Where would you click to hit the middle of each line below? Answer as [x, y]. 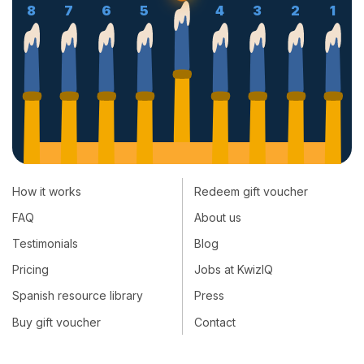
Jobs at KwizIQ [234, 270]
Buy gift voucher [56, 322]
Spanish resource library [78, 296]
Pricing [30, 270]
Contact [215, 322]
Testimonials [45, 244]
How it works [47, 191]
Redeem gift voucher [251, 191]
